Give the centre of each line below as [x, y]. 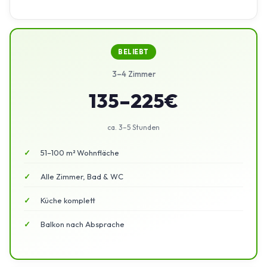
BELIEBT [133, 52]
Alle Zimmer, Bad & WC [82, 176]
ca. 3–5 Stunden [133, 127]
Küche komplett [68, 201]
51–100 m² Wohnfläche [80, 152]
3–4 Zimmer [133, 74]
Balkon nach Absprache [83, 224]
